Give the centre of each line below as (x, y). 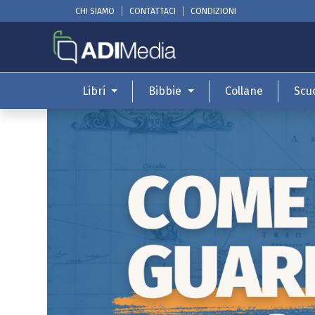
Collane (244, 91)
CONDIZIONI (213, 11)
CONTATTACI (152, 11)
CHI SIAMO (95, 11)
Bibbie (165, 91)
